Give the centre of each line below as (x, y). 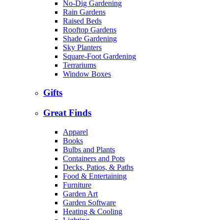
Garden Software (89, 202)
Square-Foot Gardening (99, 56)
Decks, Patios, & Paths (98, 167)
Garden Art (80, 193)
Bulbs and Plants (89, 149)
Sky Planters (82, 47)
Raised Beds (82, 21)
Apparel (75, 132)
